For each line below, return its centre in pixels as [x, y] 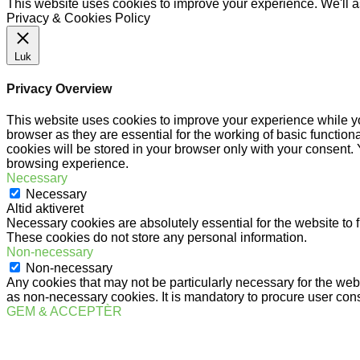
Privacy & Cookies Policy [78, 18]
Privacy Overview [59, 88]
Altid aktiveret [45, 209]
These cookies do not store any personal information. [157, 238]
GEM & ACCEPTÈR [64, 312]
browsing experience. [67, 164]
